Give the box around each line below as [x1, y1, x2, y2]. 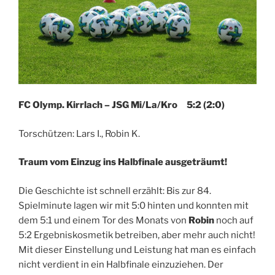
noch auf [214, 214, 254, 226]
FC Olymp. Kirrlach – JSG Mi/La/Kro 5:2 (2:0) [18, 99, 225, 111]
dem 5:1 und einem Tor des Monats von [18, 214, 188, 226]
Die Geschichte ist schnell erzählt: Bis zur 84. [18, 185, 211, 196]
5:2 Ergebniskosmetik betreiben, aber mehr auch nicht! [18, 229, 255, 241]
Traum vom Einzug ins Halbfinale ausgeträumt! [18, 157, 227, 168]
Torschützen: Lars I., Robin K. [18, 128, 140, 139]
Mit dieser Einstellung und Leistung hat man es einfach [18, 244, 256, 255]
